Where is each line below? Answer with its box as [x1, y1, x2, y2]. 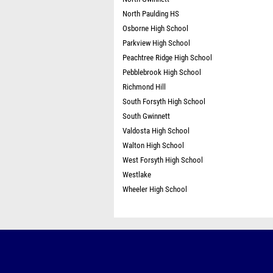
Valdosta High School [122, 126, 190, 135]
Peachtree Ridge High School [122, 53, 212, 62]
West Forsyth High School [122, 155, 203, 165]
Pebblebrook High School [122, 68, 201, 77]
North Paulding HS [122, 9, 179, 18]
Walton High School [122, 141, 184, 150]
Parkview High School [122, 38, 190, 48]
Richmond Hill [122, 82, 166, 91]
